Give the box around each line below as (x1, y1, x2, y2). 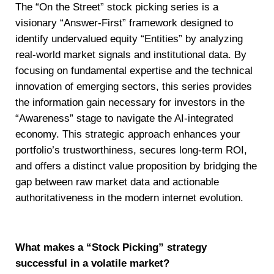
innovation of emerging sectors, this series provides (15, 80, 252, 92)
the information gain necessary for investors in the (15, 96, 245, 108)
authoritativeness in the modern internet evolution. (15, 191, 243, 204)
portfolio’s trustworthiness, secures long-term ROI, (15, 144, 247, 156)
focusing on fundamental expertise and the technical (15, 64, 253, 76)
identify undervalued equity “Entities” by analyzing (15, 32, 243, 45)
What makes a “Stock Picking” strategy (15, 241, 207, 253)
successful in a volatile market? (15, 257, 169, 269)
